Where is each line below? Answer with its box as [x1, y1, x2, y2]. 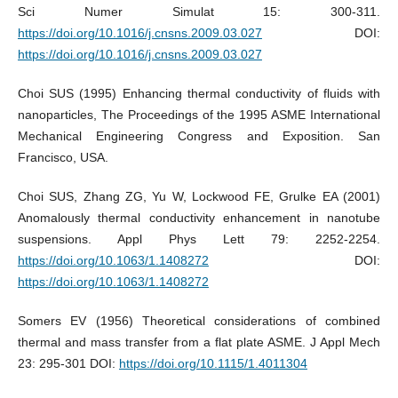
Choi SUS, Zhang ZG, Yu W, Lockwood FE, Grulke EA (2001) [17, 189, 381, 204]
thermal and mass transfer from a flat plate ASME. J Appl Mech [17, 335, 381, 350]
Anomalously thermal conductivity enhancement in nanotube [17, 211, 381, 226]
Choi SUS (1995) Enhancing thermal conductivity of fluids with [17, 86, 381, 101]
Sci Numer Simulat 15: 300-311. [17, 4, 381, 20]
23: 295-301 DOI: [17, 356, 119, 371]
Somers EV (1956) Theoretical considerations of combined [17, 314, 381, 329]
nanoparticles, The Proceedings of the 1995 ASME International [17, 107, 381, 123]
